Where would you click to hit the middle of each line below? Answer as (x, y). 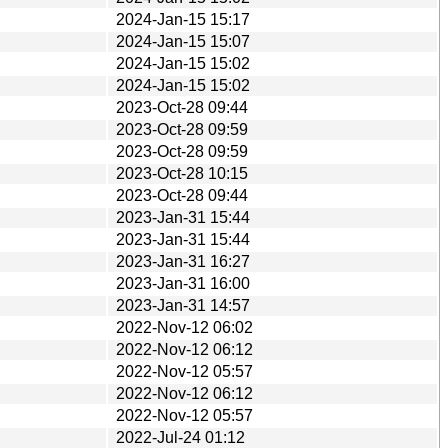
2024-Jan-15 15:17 (183, 19)
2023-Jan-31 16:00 (183, 283)
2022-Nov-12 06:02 (184, 327)
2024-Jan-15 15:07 (183, 41)
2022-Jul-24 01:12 (180, 437)
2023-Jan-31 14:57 (183, 305)
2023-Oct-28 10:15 (182, 173)
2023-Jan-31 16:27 (183, 261)
